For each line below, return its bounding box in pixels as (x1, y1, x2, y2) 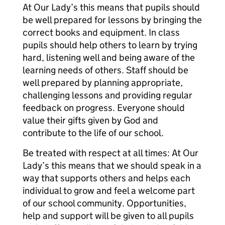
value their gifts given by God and (23, 115, 158, 126)
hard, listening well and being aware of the (23, 52, 195, 63)
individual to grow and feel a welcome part (23, 185, 195, 196)
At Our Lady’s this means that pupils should (23, 2, 200, 13)
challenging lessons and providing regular (23, 89, 192, 101)
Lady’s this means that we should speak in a (23, 160, 201, 171)
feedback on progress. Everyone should (23, 102, 185, 114)
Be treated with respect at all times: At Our (23, 147, 198, 159)
